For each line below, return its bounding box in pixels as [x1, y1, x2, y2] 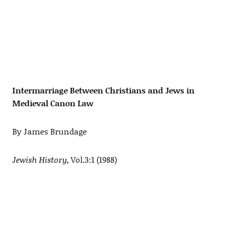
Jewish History [12, 154, 67, 166]
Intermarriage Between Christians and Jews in [12, 84, 195, 97]
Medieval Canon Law [12, 97, 93, 109]
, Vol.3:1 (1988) [66, 154, 117, 166]
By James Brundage [12, 125, 87, 138]
